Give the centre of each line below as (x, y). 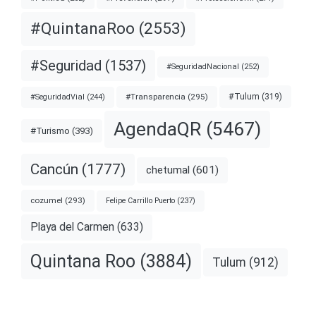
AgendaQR (157, 129)
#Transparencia (156, 96)
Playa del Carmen (72, 227)
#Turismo (50, 131)
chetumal (168, 170)
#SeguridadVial (57, 97)
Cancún (54, 169)
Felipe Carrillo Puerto (140, 200)
